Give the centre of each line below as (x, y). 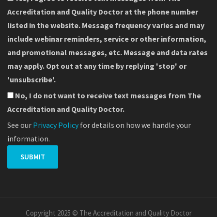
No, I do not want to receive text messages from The (108, 95)
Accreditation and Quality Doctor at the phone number (103, 11)
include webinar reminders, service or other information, (107, 39)
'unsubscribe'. (31, 79)
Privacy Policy (56, 125)
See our (20, 125)
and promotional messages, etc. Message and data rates (108, 52)
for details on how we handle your (135, 125)
